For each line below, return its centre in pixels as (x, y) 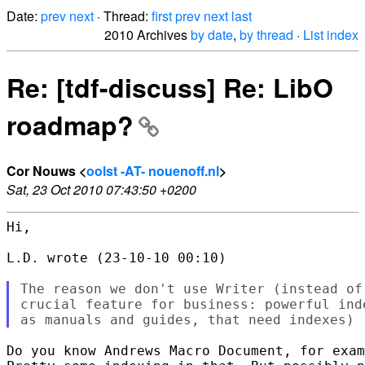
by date (212, 35)
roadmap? (70, 125)
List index (331, 35)
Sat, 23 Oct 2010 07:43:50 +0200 (101, 189)
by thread (266, 35)
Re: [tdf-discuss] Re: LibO (170, 88)
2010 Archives (147, 35)
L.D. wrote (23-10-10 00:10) (117, 257)
